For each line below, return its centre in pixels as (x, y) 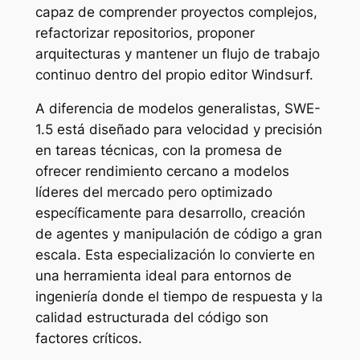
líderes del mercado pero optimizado (153, 192)
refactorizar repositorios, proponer (145, 33)
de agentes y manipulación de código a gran (178, 234)
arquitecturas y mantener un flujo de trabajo (177, 53)
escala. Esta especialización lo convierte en (175, 255)
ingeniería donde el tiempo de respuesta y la (179, 297)
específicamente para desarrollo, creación (170, 213)
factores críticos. (88, 339)
